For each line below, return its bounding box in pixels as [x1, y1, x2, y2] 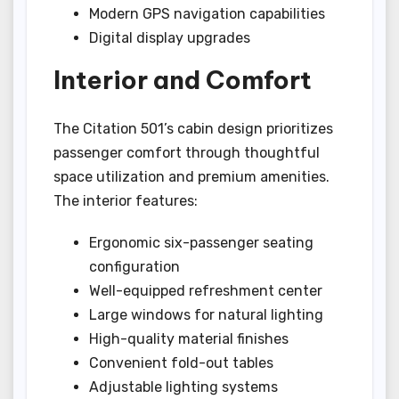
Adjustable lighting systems [89, 378, 278, 395]
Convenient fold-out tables [89, 354, 273, 371]
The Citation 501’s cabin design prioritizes [53, 119, 333, 137]
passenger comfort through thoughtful [53, 143, 320, 161]
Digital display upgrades [89, 29, 250, 47]
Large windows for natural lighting [89, 305, 323, 323]
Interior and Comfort [53, 64, 312, 96]
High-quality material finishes [89, 330, 289, 347]
